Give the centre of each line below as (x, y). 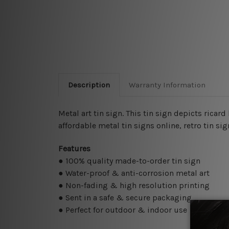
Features (74, 149)
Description (89, 85)
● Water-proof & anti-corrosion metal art (134, 173)
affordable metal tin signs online (119, 126)
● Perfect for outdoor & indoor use (123, 210)
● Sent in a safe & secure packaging (125, 198)
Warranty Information (167, 85)
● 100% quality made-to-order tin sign (129, 161)
